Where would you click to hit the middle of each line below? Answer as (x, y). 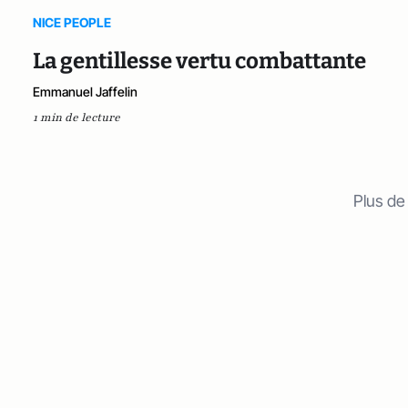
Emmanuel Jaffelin (85, 92)
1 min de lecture (76, 117)
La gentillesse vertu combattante (199, 61)
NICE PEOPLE (72, 22)
